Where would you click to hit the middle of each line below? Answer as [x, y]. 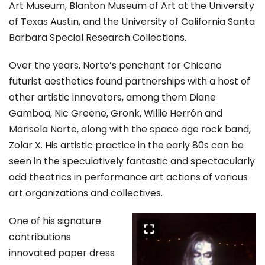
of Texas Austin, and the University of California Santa [132, 22]
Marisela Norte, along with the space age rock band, [130, 130]
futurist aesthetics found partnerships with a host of [130, 82]
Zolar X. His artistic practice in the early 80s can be [126, 146]
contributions [40, 237]
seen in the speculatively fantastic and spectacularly [132, 161]
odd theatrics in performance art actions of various [128, 177]
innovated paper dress [62, 253]
